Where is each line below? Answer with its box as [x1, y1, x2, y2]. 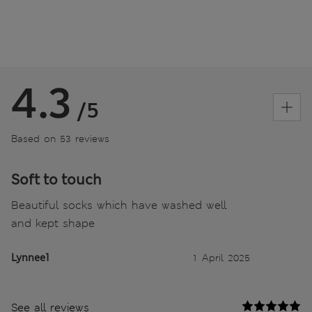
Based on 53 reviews [11, 132, 109, 145]
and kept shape [11, 215, 95, 231]
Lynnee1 [11, 251, 49, 264]
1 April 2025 [192, 251, 250, 264]
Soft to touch [11, 170, 102, 189]
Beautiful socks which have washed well [11, 197, 226, 212]
